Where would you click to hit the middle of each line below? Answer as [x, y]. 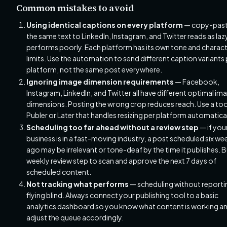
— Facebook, [197, 82]
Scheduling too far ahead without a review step [112, 127]
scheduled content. [59, 172]
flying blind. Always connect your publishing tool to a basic [122, 195]
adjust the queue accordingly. [75, 217]
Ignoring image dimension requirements [100, 82]
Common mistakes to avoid [75, 8]
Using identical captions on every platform [105, 25]
